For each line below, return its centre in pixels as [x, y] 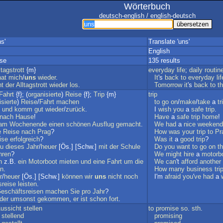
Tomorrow [168, 85]
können [72, 176]
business [200, 169]
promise [167, 208]
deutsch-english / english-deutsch [147, 16]
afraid [173, 176]
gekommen [53, 199]
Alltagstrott [32, 85]
